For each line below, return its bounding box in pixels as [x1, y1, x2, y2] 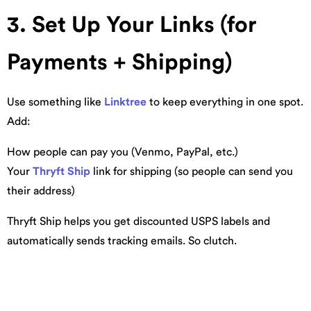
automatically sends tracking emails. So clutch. [7, 235, 237, 247]
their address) [7, 185, 75, 197]
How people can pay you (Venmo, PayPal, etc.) [7, 146, 238, 158]
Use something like [7, 96, 104, 108]
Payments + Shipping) [7, 51, 233, 74]
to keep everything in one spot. [146, 96, 303, 108]
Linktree [104, 96, 146, 108]
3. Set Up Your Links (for [7, 14, 257, 37]
